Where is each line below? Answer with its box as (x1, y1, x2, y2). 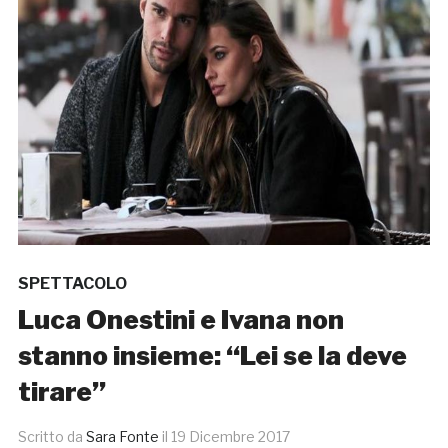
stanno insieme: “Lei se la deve (17, 340, 407, 372)
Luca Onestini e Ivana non (17, 304, 344, 336)
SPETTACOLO (17, 274, 127, 294)
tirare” (17, 376, 106, 408)
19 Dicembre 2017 (170, 428, 290, 446)
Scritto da (17, 428, 86, 446)
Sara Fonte (85, 428, 159, 446)
